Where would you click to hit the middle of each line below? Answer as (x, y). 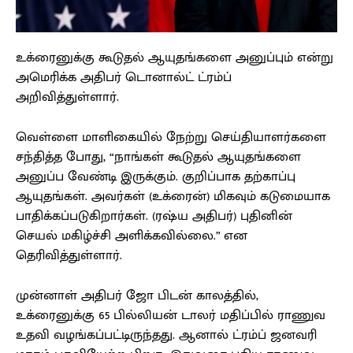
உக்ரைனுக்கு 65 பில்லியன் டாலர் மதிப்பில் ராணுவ (171, 316)
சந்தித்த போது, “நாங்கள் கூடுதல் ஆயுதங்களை (158, 157)
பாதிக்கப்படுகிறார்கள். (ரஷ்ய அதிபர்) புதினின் (154, 216)
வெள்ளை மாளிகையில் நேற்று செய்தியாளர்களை (171, 137)
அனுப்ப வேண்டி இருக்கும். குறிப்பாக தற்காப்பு (156, 177)
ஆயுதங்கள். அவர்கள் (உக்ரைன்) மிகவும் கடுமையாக (173, 197)
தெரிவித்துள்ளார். (69, 256)
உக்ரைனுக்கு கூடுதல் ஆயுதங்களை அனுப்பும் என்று (175, 58)
